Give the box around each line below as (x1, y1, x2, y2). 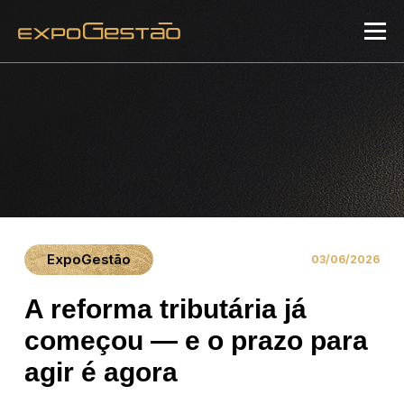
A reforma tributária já (24, 294, 307, 324)
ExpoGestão (47, 251, 131, 268)
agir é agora (24, 357, 178, 387)
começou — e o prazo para (24, 326, 368, 355)
